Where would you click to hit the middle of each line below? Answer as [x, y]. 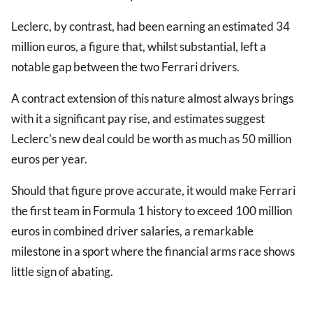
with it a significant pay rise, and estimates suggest [138, 119]
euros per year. [49, 159]
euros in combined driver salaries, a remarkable [132, 231]
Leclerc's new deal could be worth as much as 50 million [151, 139]
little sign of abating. [62, 272]
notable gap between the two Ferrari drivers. [125, 67]
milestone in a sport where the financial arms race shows [153, 252]
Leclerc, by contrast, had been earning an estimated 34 [151, 27]
